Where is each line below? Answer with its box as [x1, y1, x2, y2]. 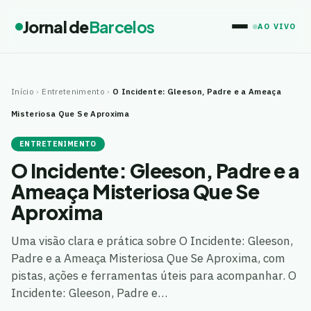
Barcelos [88, 16, 155, 37]
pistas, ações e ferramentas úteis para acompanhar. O [11, 268, 296, 283]
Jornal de [23, 16, 89, 37]
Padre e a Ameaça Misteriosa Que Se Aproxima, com [11, 251, 285, 266]
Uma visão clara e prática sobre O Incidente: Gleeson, [11, 233, 293, 249]
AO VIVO [258, 22, 296, 31]
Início [11, 86, 35, 96]
